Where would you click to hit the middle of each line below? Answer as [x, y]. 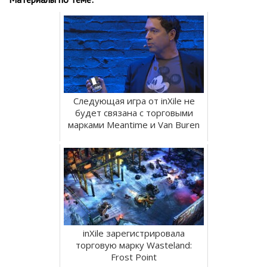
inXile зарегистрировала [134, 233]
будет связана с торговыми [134, 112]
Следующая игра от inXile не [134, 100]
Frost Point [134, 257]
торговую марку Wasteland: [134, 245]
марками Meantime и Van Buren [134, 124]
